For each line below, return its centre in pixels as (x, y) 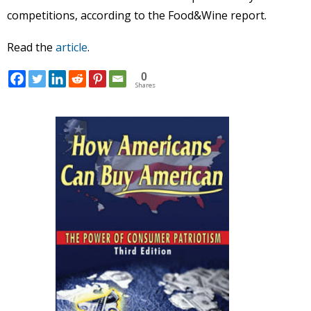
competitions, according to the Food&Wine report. (138, 15)
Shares (145, 85)
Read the (31, 47)
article (72, 47)
